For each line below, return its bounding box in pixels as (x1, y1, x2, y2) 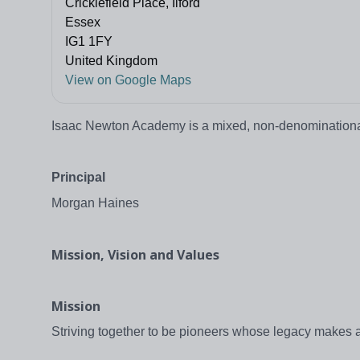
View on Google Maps (65, 73, 191, 88)
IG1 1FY (65, 35, 112, 49)
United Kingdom (65, 54, 157, 68)
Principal (51, 170, 105, 185)
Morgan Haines (51, 196, 139, 211)
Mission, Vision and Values (51, 246, 219, 264)
